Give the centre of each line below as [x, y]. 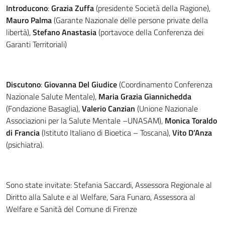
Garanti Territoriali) [36, 44]
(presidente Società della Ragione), [152, 8]
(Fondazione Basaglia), [44, 108]
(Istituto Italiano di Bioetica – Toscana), [106, 133]
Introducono [27, 8]
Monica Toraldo [191, 121]
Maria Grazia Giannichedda [145, 96]
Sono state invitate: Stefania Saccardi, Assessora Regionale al [109, 185]
